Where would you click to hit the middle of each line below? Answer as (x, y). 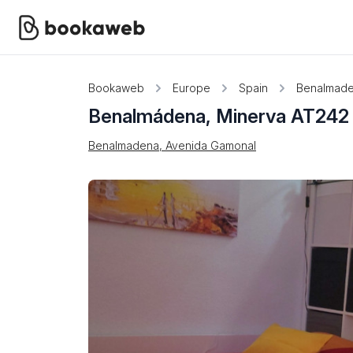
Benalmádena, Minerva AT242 (219, 116)
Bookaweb (116, 88)
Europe (191, 88)
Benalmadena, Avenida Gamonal (172, 145)
